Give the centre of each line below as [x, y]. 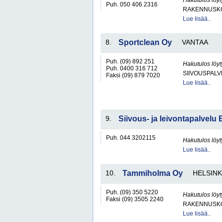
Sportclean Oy [145, 42]
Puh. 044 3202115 [131, 138]
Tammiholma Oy [153, 173]
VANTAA [195, 42]
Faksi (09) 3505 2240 [135, 199]
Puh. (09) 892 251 [130, 61]
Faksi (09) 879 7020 [133, 75]
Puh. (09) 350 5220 [132, 192]
